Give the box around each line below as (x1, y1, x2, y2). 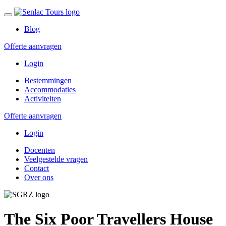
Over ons (24, 173, 53, 182)
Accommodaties (24, 85, 76, 94)
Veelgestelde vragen (24, 155, 88, 163)
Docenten (24, 146, 55, 154)
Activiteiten (24, 94, 61, 103)
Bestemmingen (24, 76, 72, 85)
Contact (24, 164, 49, 173)
